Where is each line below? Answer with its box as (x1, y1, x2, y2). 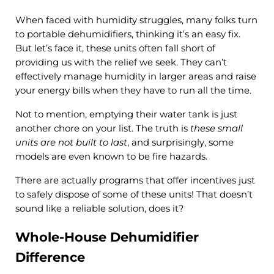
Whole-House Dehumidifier (15, 229, 199, 245)
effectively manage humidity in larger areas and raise (15, 71, 256, 83)
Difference (15, 249, 85, 265)
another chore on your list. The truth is (15, 123, 190, 135)
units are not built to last (15, 137, 127, 149)
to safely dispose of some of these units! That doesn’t (15, 189, 253, 201)
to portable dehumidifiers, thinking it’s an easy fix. (15, 29, 240, 40)
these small (190, 123, 243, 135)
